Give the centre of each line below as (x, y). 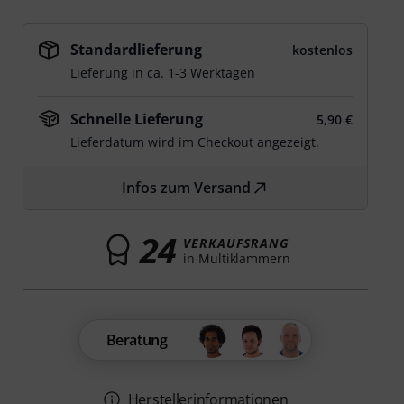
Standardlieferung (137, 50)
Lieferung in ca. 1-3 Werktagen (163, 73)
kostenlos (322, 50)
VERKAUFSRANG (236, 243)
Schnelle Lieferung (137, 119)
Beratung (137, 340)
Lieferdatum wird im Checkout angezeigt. (195, 142)
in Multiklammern (237, 258)
